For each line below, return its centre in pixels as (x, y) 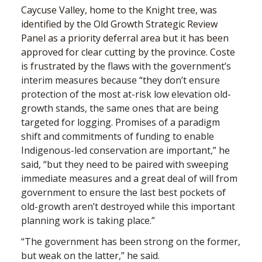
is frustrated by (56, 66)
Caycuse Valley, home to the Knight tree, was (119, 10)
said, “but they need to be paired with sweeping (125, 165)
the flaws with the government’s (161, 66)
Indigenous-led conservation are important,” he (125, 151)
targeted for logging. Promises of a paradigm (120, 123)
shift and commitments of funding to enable (118, 137)
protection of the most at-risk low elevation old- (126, 94)
